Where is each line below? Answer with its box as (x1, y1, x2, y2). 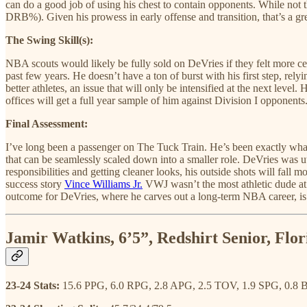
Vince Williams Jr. (64, 177, 143, 190)
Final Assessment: (5, 117, 88, 130)
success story (5, 177, 64, 190)
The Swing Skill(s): (5, 34, 93, 46)
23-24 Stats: (5, 279, 62, 291)
